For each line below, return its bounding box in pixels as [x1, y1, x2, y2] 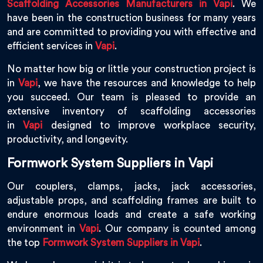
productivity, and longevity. [7, 134, 130, 145]
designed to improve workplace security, [42, 120, 257, 131]
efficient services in [7, 41, 95, 52]
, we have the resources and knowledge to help [38, 78, 257, 89]
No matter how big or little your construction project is [7, 64, 256, 75]
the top [7, 238, 40, 248]
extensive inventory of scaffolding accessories [7, 106, 256, 117]
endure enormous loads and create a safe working [7, 210, 256, 220]
